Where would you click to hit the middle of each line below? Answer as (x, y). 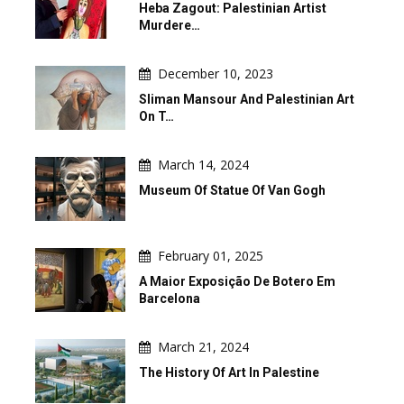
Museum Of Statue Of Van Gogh (232, 190)
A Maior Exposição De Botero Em (237, 281)
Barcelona (170, 298)
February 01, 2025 (211, 255)
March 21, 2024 (203, 346)
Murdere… (170, 25)
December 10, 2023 (216, 73)
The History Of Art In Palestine (229, 372)
